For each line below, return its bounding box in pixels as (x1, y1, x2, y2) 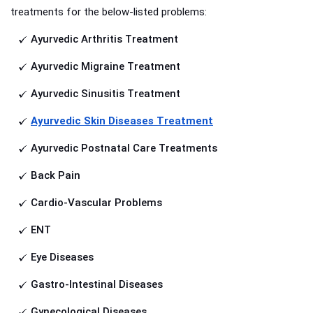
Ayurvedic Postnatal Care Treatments (31, 142, 217, 155)
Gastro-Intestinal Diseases (31, 278, 163, 291)
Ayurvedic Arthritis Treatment (31, 33, 178, 46)
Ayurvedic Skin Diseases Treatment (31, 115, 213, 128)
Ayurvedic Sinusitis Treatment (31, 87, 180, 101)
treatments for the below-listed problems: (10, 6, 207, 19)
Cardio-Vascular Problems (31, 196, 162, 210)
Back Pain (31, 169, 80, 182)
